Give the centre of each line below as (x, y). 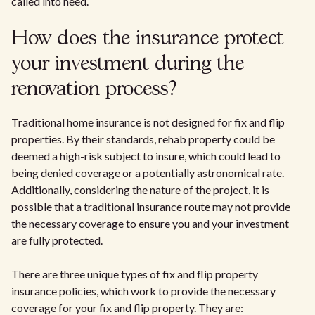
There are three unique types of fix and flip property (135, 274)
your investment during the (128, 64)
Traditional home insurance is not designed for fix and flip (148, 122)
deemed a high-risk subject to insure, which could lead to (146, 156)
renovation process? (94, 90)
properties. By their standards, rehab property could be (143, 139)
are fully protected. (57, 240)
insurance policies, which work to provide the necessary (143, 291)
